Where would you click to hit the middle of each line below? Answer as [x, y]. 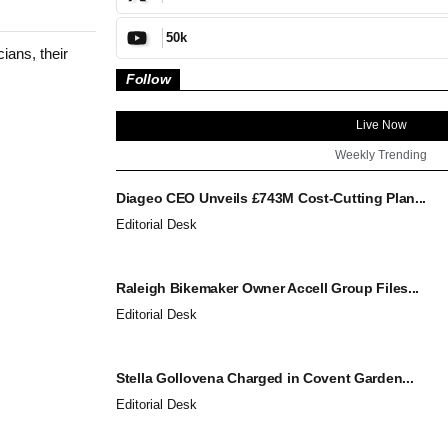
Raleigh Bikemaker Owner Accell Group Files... [268, 287]
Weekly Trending [381, 154]
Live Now [381, 124]
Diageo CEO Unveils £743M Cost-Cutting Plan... [271, 197]
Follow [148, 78]
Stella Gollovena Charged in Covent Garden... [265, 377]
